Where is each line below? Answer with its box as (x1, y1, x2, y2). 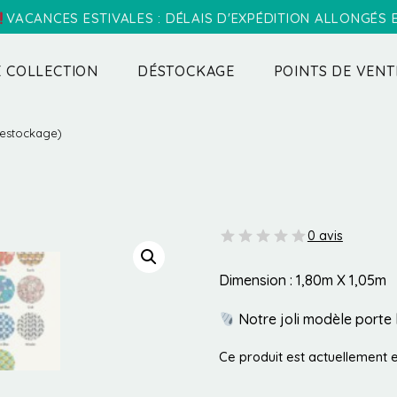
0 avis (307, 228, 343, 244)
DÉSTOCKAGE (137, 62, 235, 80)
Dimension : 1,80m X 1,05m (218, 271, 386, 289)
